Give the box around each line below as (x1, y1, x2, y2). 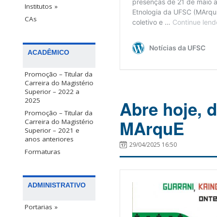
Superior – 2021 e (25, 126, 79, 135)
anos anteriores (25, 135, 74, 144)
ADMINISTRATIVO (28, 181, 86, 189)
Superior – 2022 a (25, 87, 79, 96)
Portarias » (25, 202, 58, 212)
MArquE (120, 116, 184, 141)
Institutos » (25, 2, 58, 11)
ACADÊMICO (28, 48, 69, 57)
